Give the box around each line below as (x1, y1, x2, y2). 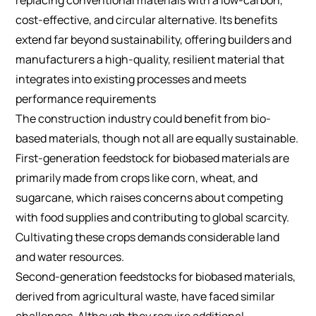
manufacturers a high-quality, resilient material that (16, 51, 285, 67)
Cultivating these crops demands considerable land (16, 229, 280, 245)
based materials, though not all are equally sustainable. (16, 130, 299, 146)
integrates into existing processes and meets (16, 71, 247, 87)
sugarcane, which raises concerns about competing (16, 189, 284, 205)
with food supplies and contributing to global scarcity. (16, 209, 290, 225)
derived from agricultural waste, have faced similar (16, 288, 276, 304)
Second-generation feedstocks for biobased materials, (16, 268, 296, 284)
